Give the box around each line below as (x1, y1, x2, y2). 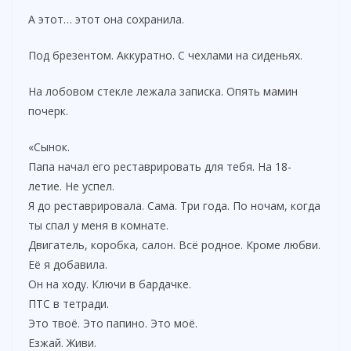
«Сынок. (28, 139, 70, 154)
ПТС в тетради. (28, 295, 109, 311)
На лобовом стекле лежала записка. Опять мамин (28, 83, 298, 99)
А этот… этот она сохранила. (28, 11, 184, 27)
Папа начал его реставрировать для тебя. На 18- (28, 158, 291, 174)
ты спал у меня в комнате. (28, 217, 168, 233)
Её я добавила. (28, 256, 107, 272)
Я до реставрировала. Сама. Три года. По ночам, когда (28, 197, 320, 213)
